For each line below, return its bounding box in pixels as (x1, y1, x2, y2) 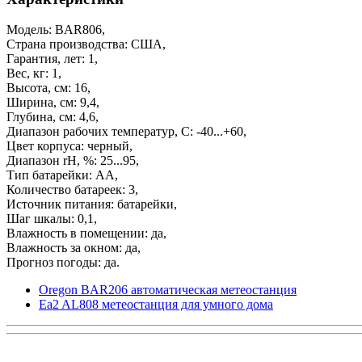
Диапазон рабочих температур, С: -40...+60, (6, 124, 246, 139)
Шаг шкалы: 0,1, (6, 212, 97, 226)
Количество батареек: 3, (6, 183, 138, 197)
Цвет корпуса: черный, (6, 139, 133, 154)
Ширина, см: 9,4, (6, 95, 99, 110)
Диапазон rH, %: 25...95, (6, 154, 139, 168)
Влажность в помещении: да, (6, 226, 166, 241)
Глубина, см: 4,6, (6, 110, 99, 124)
